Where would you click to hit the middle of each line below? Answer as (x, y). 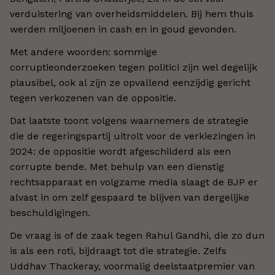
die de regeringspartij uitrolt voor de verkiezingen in (133, 136)
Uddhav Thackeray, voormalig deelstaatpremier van (132, 266)
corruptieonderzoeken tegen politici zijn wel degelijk (134, 67)
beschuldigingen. (50, 213)
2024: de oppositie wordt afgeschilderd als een (120, 151)
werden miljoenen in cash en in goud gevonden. (123, 29)
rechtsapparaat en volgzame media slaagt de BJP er (134, 182)
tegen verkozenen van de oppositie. (93, 98)
